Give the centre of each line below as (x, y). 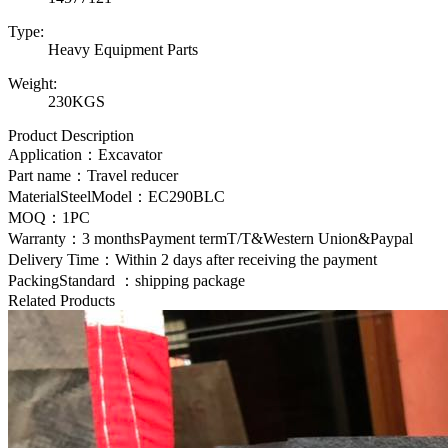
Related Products (61, 301)
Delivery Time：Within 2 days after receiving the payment (192, 260)
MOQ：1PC (49, 218)
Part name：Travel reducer (93, 176)
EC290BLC (186, 197)
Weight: (32, 84)
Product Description (71, 136)
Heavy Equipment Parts (123, 50)
